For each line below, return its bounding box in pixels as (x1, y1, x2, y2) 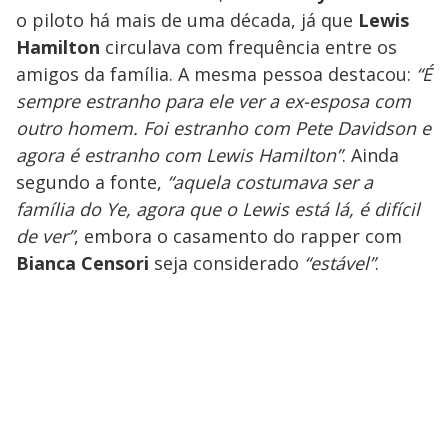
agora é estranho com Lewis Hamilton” (16, 143, 342, 167)
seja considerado (149, 251, 304, 275)
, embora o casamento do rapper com (74, 224, 402, 248)
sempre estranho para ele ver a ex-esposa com (16, 89, 411, 113)
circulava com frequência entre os (100, 35, 397, 59)
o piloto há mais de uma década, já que (16, 8, 358, 32)
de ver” (16, 224, 74, 248)
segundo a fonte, (16, 170, 167, 194)
